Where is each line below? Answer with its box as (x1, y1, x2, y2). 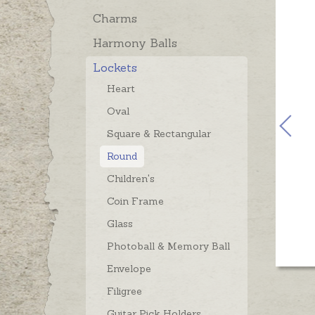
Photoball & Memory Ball (107, 240, 230, 253)
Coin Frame (107, 195, 164, 208)
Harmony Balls (93, 36, 177, 51)
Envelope (107, 262, 151, 276)
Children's (107, 172, 155, 186)
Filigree (107, 285, 142, 298)
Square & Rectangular (107, 127, 211, 141)
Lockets (93, 60, 137, 75)
